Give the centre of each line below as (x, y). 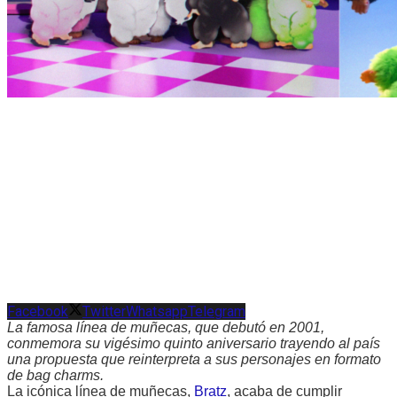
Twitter (104, 311)
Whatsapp (157, 311)
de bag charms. (55, 375)
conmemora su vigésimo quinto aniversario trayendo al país (194, 343)
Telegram (217, 311)
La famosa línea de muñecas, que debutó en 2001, (166, 327)
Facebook (38, 311)
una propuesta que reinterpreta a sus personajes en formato (194, 359)
